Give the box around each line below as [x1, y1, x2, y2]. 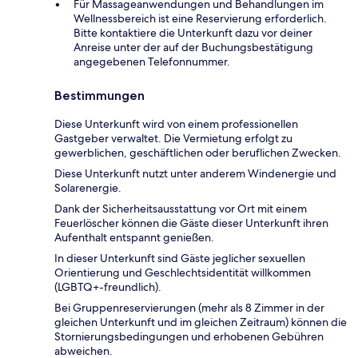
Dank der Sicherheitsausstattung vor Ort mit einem [54, 201, 307, 216]
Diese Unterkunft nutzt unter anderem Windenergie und [54, 165, 336, 181]
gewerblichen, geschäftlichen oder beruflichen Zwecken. [54, 145, 341, 160]
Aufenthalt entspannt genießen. [54, 229, 214, 245]
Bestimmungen [54, 87, 145, 103]
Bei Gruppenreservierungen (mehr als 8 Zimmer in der [54, 300, 324, 315]
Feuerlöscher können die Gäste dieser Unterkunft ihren [54, 215, 328, 230]
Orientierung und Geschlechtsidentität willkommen [54, 265, 311, 280]
